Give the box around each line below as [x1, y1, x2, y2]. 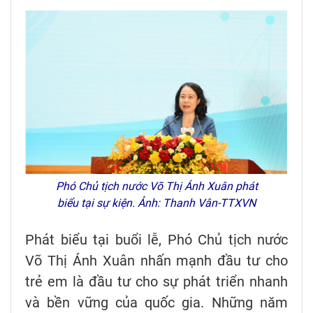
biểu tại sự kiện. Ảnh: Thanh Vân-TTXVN [57, 196, 256, 210]
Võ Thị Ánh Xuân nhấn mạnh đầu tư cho [25, 252, 288, 269]
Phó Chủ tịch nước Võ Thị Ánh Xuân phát [55, 179, 258, 193]
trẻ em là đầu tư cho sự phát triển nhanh [25, 272, 288, 290]
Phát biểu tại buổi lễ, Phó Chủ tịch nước [25, 231, 288, 248]
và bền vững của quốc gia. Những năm [25, 293, 288, 311]
